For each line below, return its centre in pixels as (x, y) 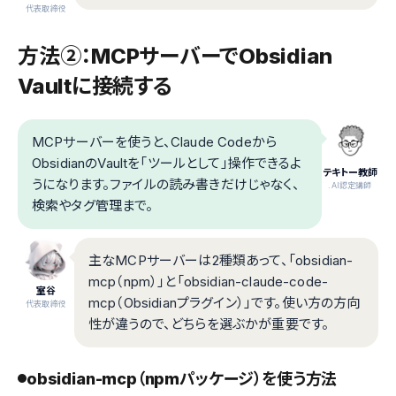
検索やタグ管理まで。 (93, 205)
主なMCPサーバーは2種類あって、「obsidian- (221, 260)
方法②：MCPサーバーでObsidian (175, 56)
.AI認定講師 (350, 185)
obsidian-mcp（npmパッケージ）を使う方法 (182, 378)
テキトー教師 (350, 172)
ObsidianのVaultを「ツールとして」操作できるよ (167, 163)
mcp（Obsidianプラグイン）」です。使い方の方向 (225, 302)
